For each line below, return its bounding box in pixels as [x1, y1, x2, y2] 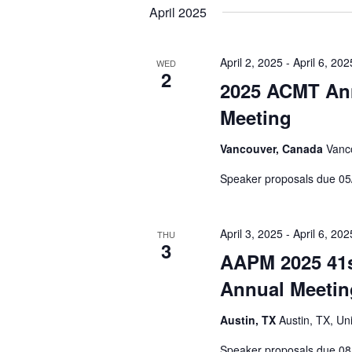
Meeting [220, 104, 292, 130]
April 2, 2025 [220, 54, 284, 70]
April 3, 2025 [220, 225, 284, 241]
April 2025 [149, 3, 207, 21]
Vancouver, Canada [220, 141, 327, 156]
